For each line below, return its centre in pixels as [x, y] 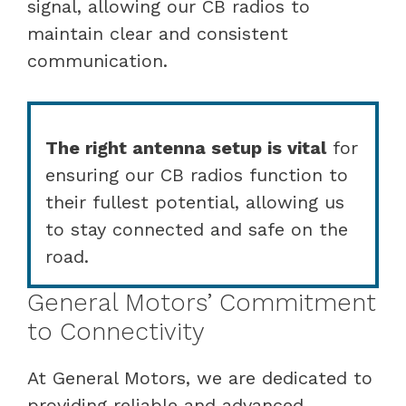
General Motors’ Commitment [202, 302]
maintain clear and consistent [158, 33]
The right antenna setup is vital [186, 147]
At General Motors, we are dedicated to [200, 377]
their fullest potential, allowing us [195, 202]
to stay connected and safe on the [197, 229]
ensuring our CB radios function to [197, 174]
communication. [97, 60]
